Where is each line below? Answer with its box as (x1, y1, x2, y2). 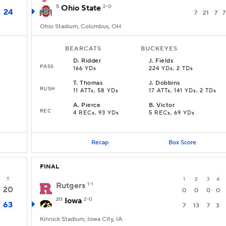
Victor (156, 101, 175, 109)
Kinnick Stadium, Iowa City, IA (40, 215, 123, 223)
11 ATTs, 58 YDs (73, 87, 119, 94)
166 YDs (73, 65, 96, 72)
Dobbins (155, 79, 180, 87)
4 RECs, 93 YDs (73, 109, 119, 117)
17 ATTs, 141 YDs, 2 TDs (149, 87, 216, 94)
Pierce (81, 101, 101, 109)
